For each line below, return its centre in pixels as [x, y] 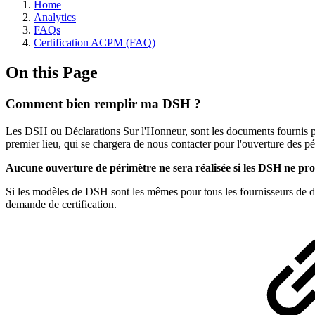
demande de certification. [61, 204]
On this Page [52, 72]
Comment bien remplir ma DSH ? [103, 103]
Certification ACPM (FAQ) [95, 43]
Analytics [55, 17]
